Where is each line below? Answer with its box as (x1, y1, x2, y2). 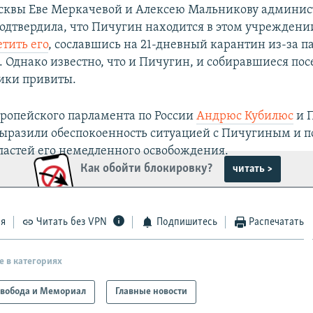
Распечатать (249, 217, 305, 228)
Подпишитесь (156, 217, 217, 228)
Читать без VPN (36, 217, 108, 228)
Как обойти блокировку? (80, 162, 213, 176)
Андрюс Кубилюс (196, 110, 294, 124)
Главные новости (115, 286, 188, 297)
